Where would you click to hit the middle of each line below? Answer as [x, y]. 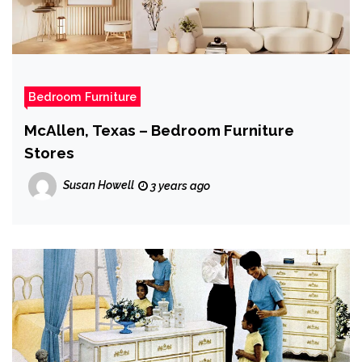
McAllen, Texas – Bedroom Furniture [159, 130]
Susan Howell [99, 185]
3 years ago [179, 185]
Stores [49, 152]
